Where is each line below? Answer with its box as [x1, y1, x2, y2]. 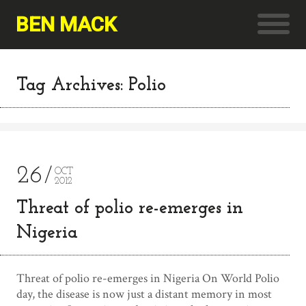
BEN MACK [16, 12, 117, 36]
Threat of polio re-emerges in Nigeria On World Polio [16, 270, 279, 286]
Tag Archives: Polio [16, 76, 166, 95]
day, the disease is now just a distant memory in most [16, 286, 272, 302]
